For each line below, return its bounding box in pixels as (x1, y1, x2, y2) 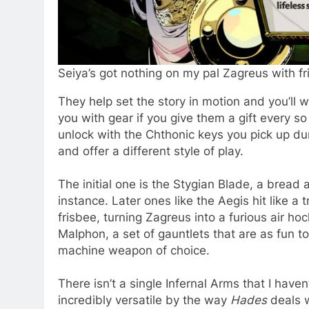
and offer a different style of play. (58, 144, 243, 159)
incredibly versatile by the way (58, 293, 230, 308)
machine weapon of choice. (58, 243, 210, 258)
